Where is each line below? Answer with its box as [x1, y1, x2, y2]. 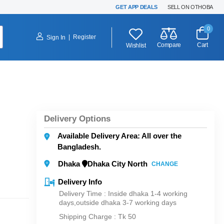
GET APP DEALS [115, 3, 157, 10]
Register [73, 33, 96, 40]
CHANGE [151, 160, 178, 167]
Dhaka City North [87, 159, 147, 168]
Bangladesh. [57, 142, 101, 151]
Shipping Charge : [59, 212, 118, 220]
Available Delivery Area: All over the [57, 131, 181, 140]
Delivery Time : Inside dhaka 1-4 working [59, 189, 187, 197]
